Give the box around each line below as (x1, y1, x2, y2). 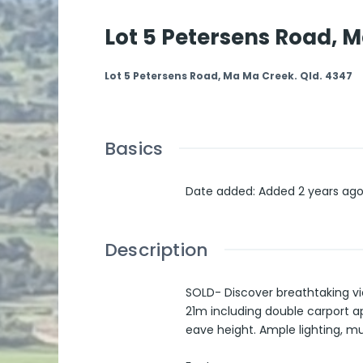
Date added (186, 183, 253, 199)
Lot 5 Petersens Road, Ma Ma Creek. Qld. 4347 (105, 69, 352, 83)
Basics (105, 136, 164, 161)
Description (105, 237, 209, 263)
